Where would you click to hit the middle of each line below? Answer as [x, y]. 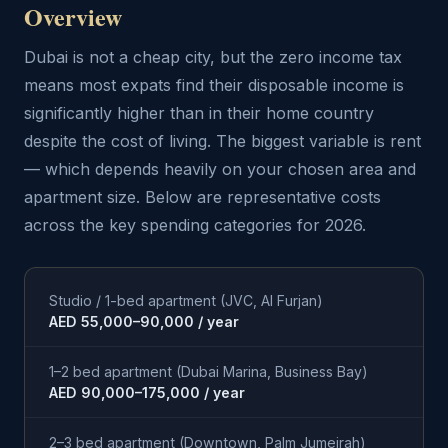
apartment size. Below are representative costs [202, 197]
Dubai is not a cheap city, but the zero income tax [213, 57]
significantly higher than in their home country [199, 113]
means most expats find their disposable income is [214, 85]
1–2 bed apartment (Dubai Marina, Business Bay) [208, 371]
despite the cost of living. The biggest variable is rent [222, 141]
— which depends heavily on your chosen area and [220, 169]
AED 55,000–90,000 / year [144, 321]
